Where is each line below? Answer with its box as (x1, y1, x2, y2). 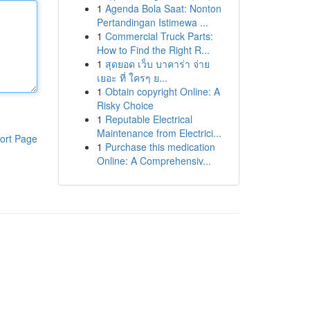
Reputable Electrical (104, 112, 192, 126)
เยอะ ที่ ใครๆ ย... (96, 71, 167, 84)
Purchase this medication (104, 140, 215, 154)
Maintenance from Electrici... (96, 126, 221, 140)
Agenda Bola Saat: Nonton (104, 1, 221, 15)
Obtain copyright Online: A (104, 84, 220, 98)
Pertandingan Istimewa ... (96, 15, 208, 29)
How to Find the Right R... (96, 43, 210, 57)
